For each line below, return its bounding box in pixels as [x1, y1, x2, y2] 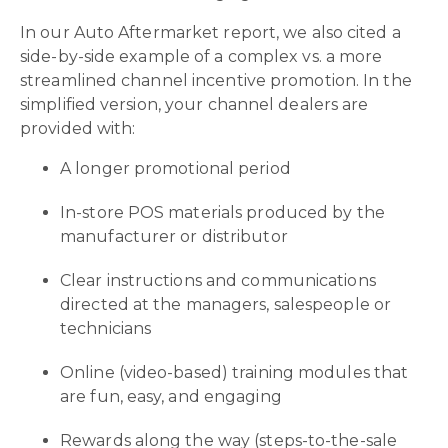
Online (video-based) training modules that [60, 362, 409, 382]
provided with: [20, 118, 136, 138]
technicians [60, 318, 152, 338]
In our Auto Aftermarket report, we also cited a [20, 22, 401, 42]
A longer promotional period [60, 158, 295, 178]
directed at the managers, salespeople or [60, 294, 392, 314]
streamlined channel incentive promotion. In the [20, 70, 412, 90]
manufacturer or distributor [60, 226, 288, 246]
